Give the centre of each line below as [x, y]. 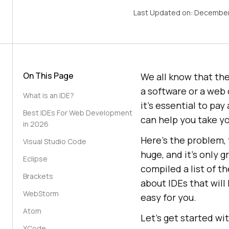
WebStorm [41, 193]
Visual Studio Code [55, 141]
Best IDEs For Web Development [78, 113]
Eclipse [35, 159]
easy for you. [168, 197]
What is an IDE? [49, 95]
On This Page [48, 76]
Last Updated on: [164, 13]
